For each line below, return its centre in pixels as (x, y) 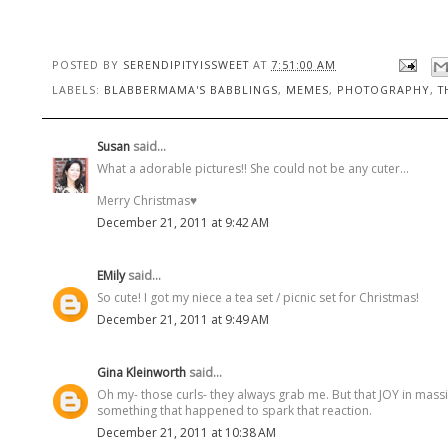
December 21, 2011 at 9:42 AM (183, 222)
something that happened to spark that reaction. (234, 410)
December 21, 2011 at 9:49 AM (183, 319)
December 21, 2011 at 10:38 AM (186, 432)
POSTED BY (87, 64)
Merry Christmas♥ (147, 200)
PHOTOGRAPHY (383, 89)
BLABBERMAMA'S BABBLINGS (191, 89)
